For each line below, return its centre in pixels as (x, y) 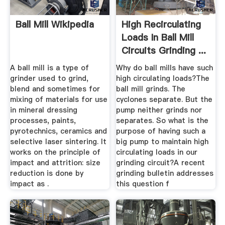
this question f (143, 184)
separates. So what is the (162, 121)
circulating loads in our (157, 152)
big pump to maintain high (162, 142)
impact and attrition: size (55, 163)
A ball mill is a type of (49, 68)
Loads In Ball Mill (158, 37)
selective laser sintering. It (58, 142)
